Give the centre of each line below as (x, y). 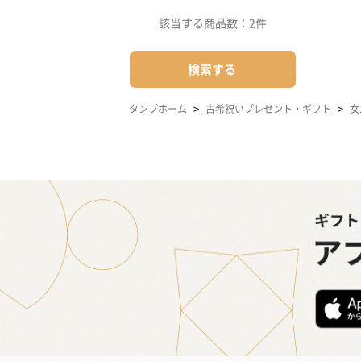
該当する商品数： (204, 23)
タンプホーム (158, 108)
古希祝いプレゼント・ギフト (268, 108)
